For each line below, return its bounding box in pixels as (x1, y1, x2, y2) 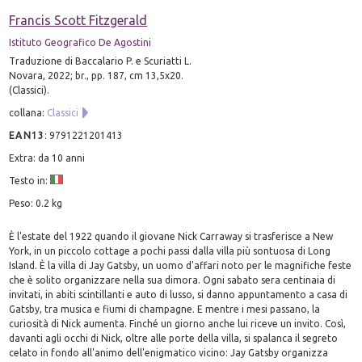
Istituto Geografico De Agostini (9, 36, 152, 48)
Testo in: (9, 175, 51, 186)
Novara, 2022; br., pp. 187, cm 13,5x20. (9, 69, 184, 81)
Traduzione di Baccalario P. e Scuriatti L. (9, 55, 192, 66)
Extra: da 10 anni (9, 152, 86, 163)
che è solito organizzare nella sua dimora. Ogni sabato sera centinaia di (9, 274, 336, 285)
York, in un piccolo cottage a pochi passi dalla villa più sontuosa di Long (9, 245, 331, 256)
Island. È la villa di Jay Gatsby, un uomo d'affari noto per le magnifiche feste (9, 259, 352, 271)
